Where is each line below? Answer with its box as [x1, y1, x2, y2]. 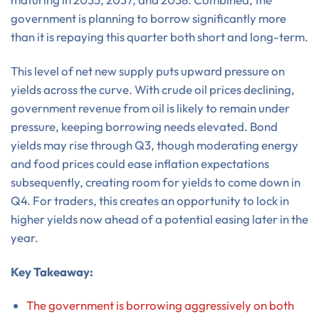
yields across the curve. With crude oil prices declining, [11, 81, 295, 97]
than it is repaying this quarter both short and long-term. [11, 29, 308, 44]
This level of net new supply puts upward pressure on [11, 63, 285, 78]
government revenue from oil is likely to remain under [11, 100, 290, 115]
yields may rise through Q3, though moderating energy [11, 137, 298, 152]
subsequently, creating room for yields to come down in [11, 174, 300, 189]
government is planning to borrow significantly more [11, 11, 286, 26]
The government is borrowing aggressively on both [26, 298, 294, 313]
